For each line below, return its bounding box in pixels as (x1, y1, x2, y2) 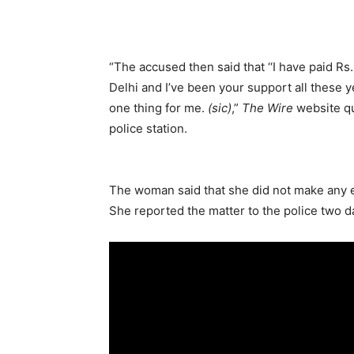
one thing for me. (109, 100, 208, 115)
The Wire (242, 100, 293, 115)
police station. (109, 120, 187, 136)
